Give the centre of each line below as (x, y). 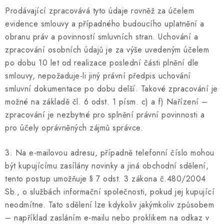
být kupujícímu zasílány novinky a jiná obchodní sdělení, (107, 165)
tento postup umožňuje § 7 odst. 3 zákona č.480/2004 (105, 178)
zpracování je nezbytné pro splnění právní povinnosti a (105, 114)
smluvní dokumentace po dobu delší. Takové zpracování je (111, 88)
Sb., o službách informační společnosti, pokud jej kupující (110, 191)
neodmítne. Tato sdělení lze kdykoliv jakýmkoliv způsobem (109, 204)
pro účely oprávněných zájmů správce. (74, 127)
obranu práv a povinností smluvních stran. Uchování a (101, 36)
